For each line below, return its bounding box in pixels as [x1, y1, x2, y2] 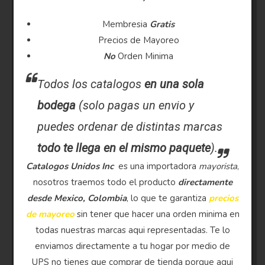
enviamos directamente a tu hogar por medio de [35, 240, 231, 252]
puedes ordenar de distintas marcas [37, 119, 223, 134]
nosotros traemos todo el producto [33, 176, 178, 188]
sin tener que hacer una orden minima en [74, 208, 240, 220]
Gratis [150, 18, 175, 30]
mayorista [199, 160, 238, 172]
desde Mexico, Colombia [27, 192, 127, 204]
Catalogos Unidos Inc [26, 160, 117, 172]
